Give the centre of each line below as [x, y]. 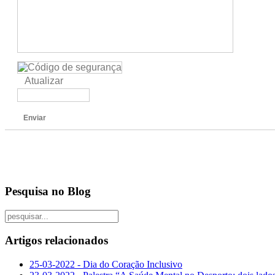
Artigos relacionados [56, 241]
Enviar [35, 118]
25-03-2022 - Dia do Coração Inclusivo [106, 265]
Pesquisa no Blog [48, 191]
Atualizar [44, 81]
